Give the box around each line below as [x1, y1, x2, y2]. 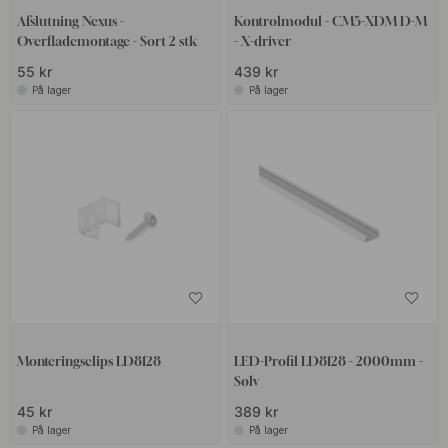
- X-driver [240, 33, 291, 50]
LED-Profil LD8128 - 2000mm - [233, 352, 423, 369]
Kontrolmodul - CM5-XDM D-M [233, 13, 427, 30]
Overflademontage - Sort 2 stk [17, 33, 198, 50]
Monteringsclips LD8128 [17, 352, 162, 369]
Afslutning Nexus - [17, 13, 125, 30]
